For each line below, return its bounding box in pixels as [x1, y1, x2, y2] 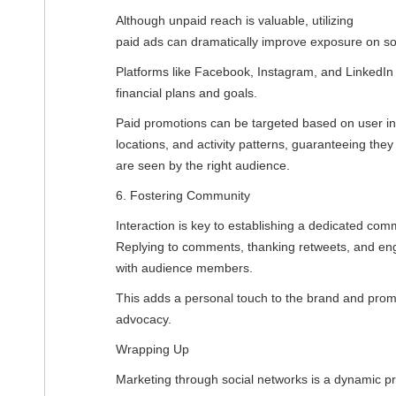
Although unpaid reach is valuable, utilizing [116, 12, 354, 27]
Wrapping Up [116, 341, 189, 356]
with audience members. [116, 260, 253, 275]
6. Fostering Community [116, 187, 250, 202]
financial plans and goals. [116, 85, 257, 100]
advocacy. [116, 311, 171, 326]
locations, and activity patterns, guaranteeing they [116, 136, 393, 151]
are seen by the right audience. [116, 157, 290, 172]
